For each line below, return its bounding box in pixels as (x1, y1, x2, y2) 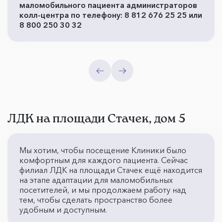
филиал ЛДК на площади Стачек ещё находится (19, 165, 202, 175)
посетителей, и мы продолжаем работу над (19, 185, 186, 195)
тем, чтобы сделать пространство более (19, 195, 172, 205)
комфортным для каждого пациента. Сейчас (19, 155, 188, 165)
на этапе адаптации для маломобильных (19, 175, 173, 185)
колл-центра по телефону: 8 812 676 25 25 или (19, 10, 202, 20)
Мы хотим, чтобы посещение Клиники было (19, 145, 186, 155)
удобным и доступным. (19, 205, 107, 215)
